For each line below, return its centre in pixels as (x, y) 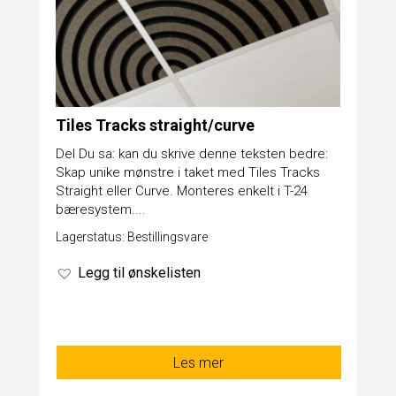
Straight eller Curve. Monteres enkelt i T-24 (181, 191)
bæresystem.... (100, 210)
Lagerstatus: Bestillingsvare (131, 237)
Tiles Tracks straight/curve (155, 126)
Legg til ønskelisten (139, 273)
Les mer (199, 363)
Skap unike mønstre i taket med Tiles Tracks (187, 173)
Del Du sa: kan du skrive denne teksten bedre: (191, 154)
